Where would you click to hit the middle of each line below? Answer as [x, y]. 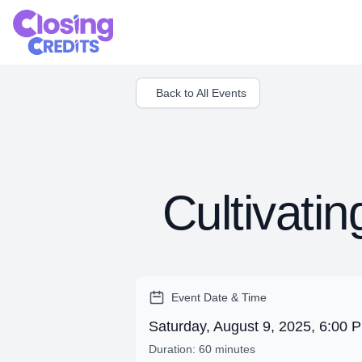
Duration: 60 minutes [202, 349]
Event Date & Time [219, 297]
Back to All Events [201, 93]
